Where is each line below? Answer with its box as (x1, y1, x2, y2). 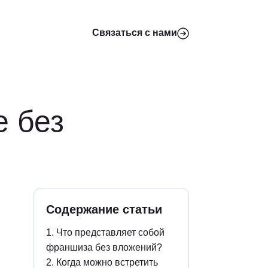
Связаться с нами (92, 28, 177, 38)
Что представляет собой (56, 227, 165, 237)
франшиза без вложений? (46, 242, 162, 252)
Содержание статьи (46, 203, 162, 216)
